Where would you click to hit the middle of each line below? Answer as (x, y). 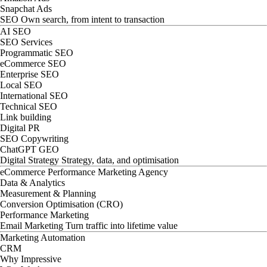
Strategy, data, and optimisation (120, 160)
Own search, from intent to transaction (93, 19)
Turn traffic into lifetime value (122, 226)
